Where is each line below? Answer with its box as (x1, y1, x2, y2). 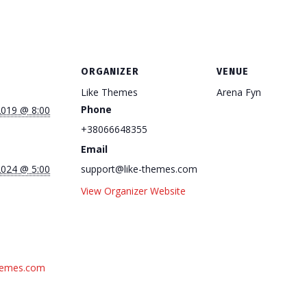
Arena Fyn (217, 86, 261, 99)
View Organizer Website (81, 184, 186, 197)
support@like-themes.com (81, 162, 197, 175)
